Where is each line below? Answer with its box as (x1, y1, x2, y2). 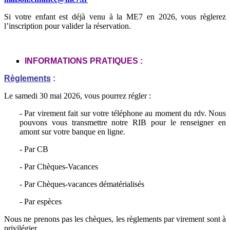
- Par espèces (20, 197, 62, 206)
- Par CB (20, 145, 48, 154)
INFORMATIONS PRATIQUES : (25, 56, 143, 66)
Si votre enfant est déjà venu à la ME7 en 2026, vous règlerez (4, 12, 226, 22)
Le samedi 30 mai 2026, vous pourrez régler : (4, 91, 151, 101)
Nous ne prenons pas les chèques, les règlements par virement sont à (4, 215, 226, 224)
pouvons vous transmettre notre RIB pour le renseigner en (20, 118, 226, 127)
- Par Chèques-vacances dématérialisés (20, 180, 144, 189)
